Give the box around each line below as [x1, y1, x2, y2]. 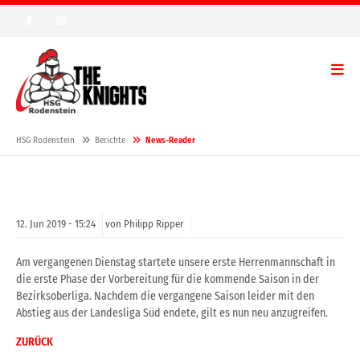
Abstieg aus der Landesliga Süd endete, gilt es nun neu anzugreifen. [16, 306, 328, 321]
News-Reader [145, 135, 195, 146]
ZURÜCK [16, 335, 53, 350]
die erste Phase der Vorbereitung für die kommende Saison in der [16, 272, 319, 287]
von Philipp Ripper [105, 218, 184, 231]
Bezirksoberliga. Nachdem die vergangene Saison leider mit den [16, 289, 314, 304]
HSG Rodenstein [16, 135, 75, 146]
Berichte [95, 135, 125, 146]
